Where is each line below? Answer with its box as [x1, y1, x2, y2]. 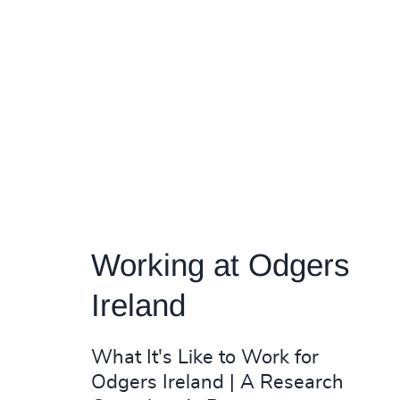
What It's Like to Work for [90, 347, 319, 368]
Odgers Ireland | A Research [90, 372, 344, 393]
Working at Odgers [90, 247, 350, 283]
